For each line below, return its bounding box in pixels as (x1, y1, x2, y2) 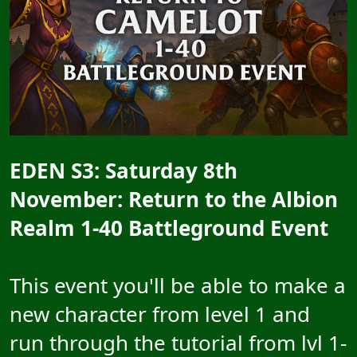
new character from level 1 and (10, 300, 310, 329)
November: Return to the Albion (10, 185, 338, 214)
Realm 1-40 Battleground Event (10, 214, 328, 243)
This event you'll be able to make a (10, 271, 346, 300)
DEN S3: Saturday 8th (22, 156, 237, 186)
